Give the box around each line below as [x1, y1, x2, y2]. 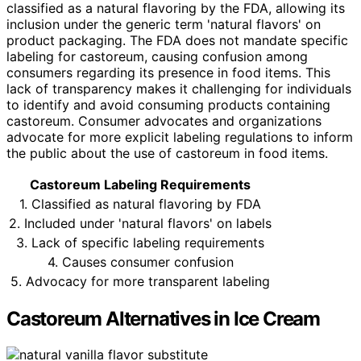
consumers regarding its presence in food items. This [6, 64, 330, 81]
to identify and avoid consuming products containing [6, 96, 330, 113]
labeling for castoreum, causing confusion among [6, 48, 308, 64]
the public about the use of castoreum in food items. [6, 144, 328, 161]
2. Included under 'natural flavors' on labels [9, 214, 272, 231]
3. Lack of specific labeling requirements [16, 234, 264, 251]
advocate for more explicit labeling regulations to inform [6, 128, 353, 145]
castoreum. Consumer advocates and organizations [6, 112, 322, 129]
